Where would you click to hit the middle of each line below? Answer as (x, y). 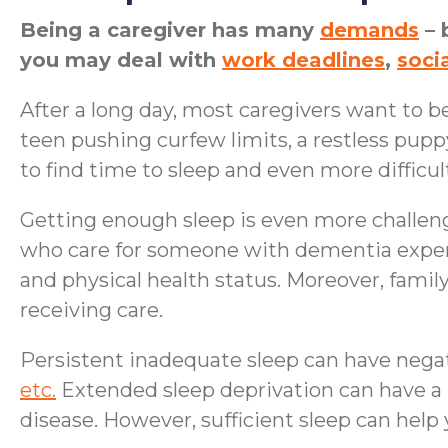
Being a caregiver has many (170, 30)
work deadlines (303, 60)
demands (369, 30)
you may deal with (121, 60)
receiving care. (91, 310)
